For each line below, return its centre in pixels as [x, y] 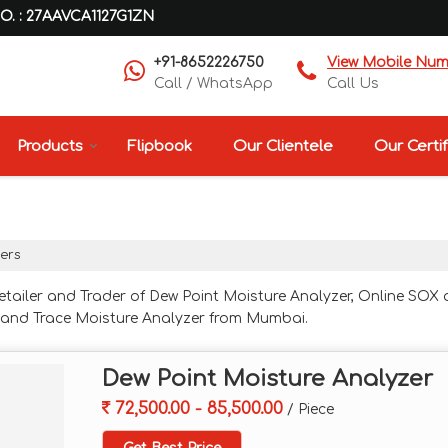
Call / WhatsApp [213, 83]
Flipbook [159, 146]
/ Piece [310, 409]
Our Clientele [282, 146]
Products [49, 146]
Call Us [353, 83]
